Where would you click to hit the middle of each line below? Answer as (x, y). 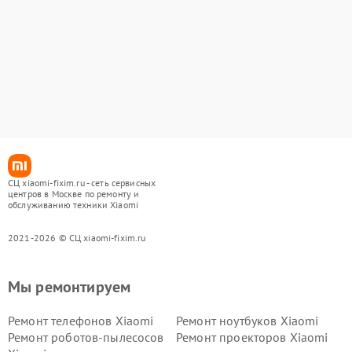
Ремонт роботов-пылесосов (86, 337)
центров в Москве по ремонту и (74, 194)
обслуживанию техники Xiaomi (73, 205)
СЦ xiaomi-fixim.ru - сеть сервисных (82, 183)
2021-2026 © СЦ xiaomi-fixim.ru (77, 238)
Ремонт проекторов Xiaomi (252, 337)
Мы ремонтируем (70, 287)
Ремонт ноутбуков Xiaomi (247, 321)
